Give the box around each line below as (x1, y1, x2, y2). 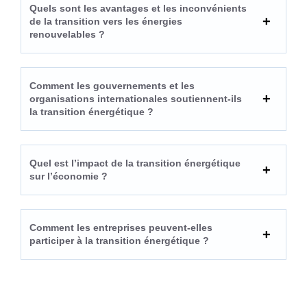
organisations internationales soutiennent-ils (29, 93, 242, 104)
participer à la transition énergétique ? (29, 234, 209, 246)
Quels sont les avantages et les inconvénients (29, 2, 247, 14)
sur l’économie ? (29, 170, 108, 182)
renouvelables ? (29, 28, 105, 40)
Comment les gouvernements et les (29, 79, 195, 91)
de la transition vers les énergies (29, 15, 182, 27)
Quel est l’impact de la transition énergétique (29, 157, 241, 169)
